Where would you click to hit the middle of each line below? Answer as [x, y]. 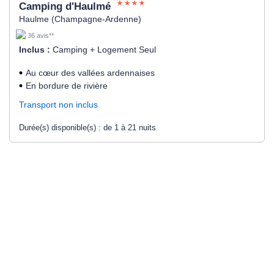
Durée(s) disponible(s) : [61, 127]
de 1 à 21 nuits [130, 127]
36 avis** [41, 36]
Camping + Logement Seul [104, 49]
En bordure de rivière [67, 85]
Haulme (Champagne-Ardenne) [80, 19]
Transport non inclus [58, 104]
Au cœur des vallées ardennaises [90, 72]
